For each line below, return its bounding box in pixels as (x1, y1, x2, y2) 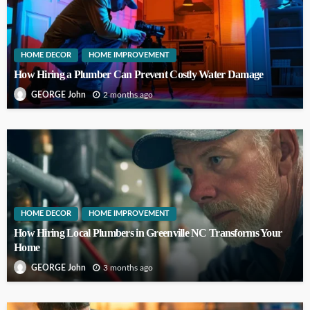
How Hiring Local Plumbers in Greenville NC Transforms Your (14, 226, 282, 239)
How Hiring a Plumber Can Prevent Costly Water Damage (14, 68, 264, 81)
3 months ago (103, 263, 153, 272)
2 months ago (103, 90, 153, 99)
